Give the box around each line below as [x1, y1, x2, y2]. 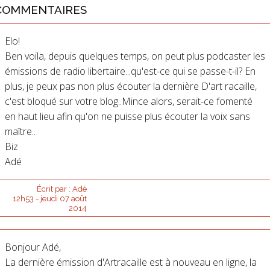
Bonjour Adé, [4, 240, 61, 254]
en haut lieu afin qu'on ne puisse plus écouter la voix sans [4, 110, 250, 124]
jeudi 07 [40, 194, 69, 204]
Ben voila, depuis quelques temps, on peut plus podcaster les [4, 49, 265, 63]
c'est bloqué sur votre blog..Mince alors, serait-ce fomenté [4, 95, 253, 108]
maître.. [4, 125, 36, 139]
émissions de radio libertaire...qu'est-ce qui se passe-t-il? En [4, 64, 256, 78]
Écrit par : [36, 184, 72, 194]
